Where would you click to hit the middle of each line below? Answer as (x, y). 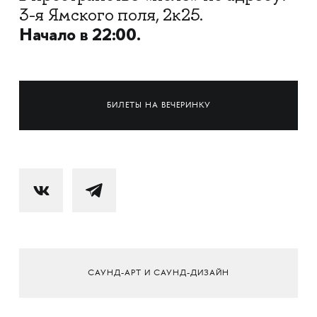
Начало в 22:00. (80, 34)
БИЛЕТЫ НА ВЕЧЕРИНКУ (158, 105)
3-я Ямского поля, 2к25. (111, 15)
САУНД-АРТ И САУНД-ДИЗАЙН (158, 273)
